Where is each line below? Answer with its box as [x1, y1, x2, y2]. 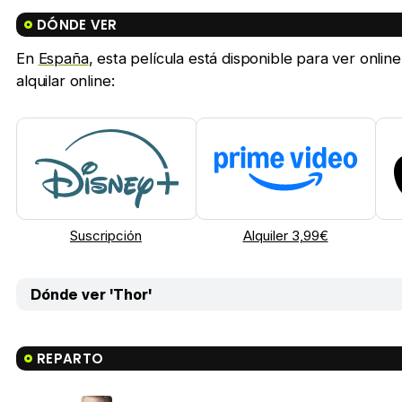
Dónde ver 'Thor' [31, 284, 152, 306]
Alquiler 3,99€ [242, 227, 328, 245]
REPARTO [37, 349, 104, 369]
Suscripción [70, 227, 142, 245]
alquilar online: [16, 72, 115, 91]
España [38, 49, 89, 68]
